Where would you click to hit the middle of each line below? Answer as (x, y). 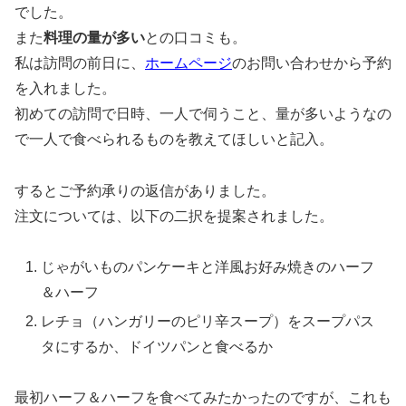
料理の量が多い (94, 37)
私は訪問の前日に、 (80, 63)
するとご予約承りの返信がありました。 (145, 190)
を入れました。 (65, 88)
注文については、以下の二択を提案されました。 (174, 216)
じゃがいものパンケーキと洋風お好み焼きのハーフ (208, 267)
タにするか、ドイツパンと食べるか (157, 346)
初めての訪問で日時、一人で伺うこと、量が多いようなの (203, 113)
